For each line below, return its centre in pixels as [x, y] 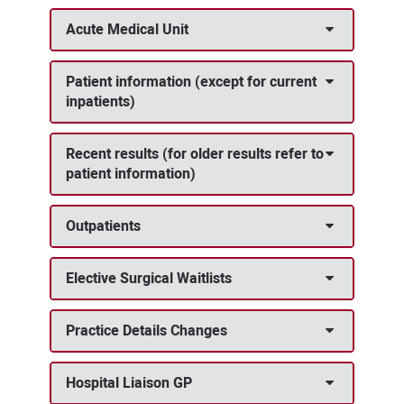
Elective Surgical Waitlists [148, 279]
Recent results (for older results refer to [194, 154]
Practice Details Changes [146, 331]
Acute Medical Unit [127, 30]
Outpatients [103, 226]
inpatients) [100, 102]
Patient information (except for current [191, 82]
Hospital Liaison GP [129, 383]
